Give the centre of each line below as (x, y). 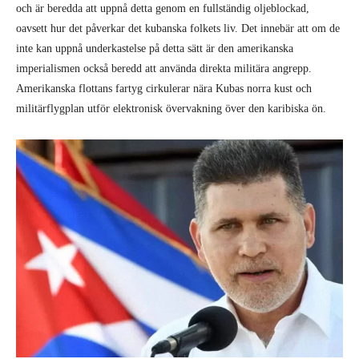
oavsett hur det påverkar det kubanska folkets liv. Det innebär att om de (178, 28)
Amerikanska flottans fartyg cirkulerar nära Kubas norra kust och (164, 88)
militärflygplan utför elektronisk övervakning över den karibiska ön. (171, 108)
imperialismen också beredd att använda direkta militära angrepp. (164, 68)
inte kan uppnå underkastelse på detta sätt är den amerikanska (155, 48)
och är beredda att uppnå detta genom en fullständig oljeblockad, (163, 8)
